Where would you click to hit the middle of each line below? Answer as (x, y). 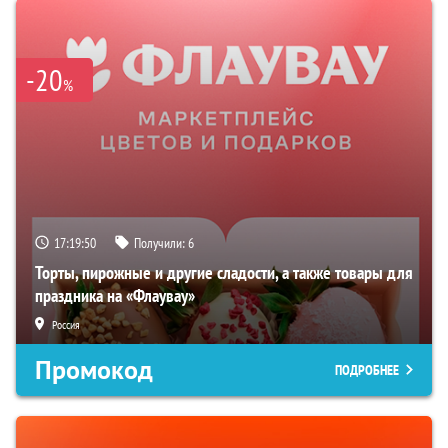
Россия (66, 324)
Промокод (94, 369)
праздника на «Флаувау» (115, 295)
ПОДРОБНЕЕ (367, 369)
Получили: (161, 242)
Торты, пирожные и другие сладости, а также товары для (224, 272)
